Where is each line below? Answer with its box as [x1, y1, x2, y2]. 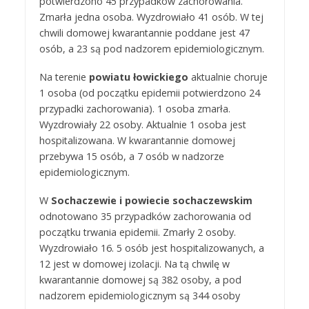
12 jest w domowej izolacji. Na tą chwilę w [39, 257, 230, 270]
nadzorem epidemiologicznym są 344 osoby [39, 288, 240, 302]
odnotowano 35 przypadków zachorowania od [39, 209, 251, 223]
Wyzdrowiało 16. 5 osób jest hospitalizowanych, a [39, 241, 264, 255]
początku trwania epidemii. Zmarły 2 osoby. [39, 225, 236, 239]
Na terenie [39, 70, 89, 83]
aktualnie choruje [188, 70, 268, 83]
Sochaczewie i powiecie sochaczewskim [50, 193, 252, 207]
